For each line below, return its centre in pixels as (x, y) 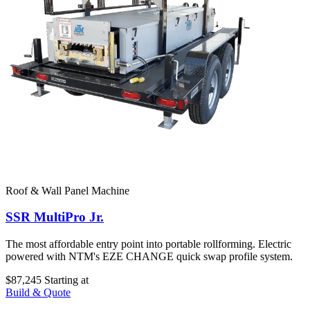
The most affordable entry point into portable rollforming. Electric (148, 244)
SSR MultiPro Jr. (55, 217)
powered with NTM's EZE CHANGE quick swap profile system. (149, 257)
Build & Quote (38, 293)
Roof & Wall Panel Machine (67, 190)
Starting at (66, 280)
